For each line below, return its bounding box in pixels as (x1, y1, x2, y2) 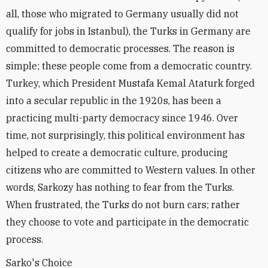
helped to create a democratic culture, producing (6, 146, 228, 159)
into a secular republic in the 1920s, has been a (6, 94, 221, 106)
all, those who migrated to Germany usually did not (6, 7, 239, 20)
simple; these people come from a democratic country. (6, 59, 252, 72)
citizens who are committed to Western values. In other (6, 163, 255, 176)
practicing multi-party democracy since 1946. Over (6, 111, 238, 124)
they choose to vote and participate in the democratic (6, 215, 249, 228)
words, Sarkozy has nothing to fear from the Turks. (6, 181, 234, 193)
